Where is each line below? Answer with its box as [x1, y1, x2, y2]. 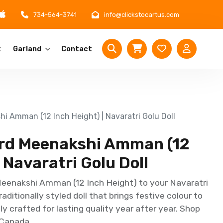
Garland [13, 44, 41, 53]
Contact [61, 44, 92, 53]
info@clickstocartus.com [104, 10, 179, 18]
